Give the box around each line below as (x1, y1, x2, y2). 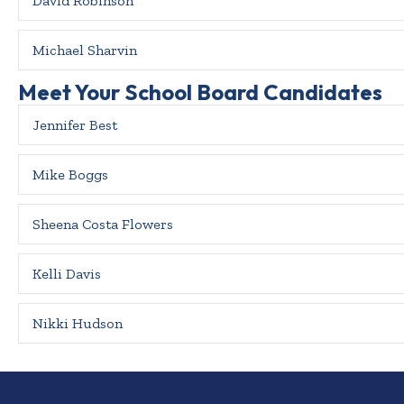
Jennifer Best (32, 116, 117, 134)
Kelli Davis (32, 265, 101, 283)
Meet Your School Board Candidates (18, 78, 382, 106)
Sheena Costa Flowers (32, 216, 173, 234)
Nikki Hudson (32, 315, 123, 333)
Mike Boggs (32, 166, 108, 184)
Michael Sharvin (32, 41, 137, 60)
